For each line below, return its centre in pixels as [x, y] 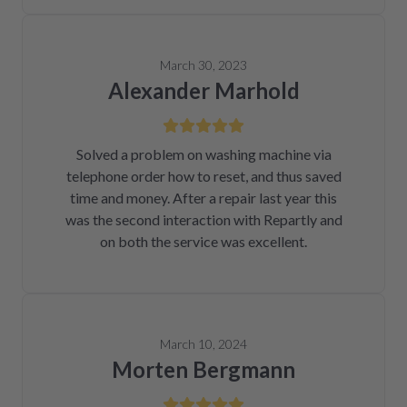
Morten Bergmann [203, 369]
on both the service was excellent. [203, 241]
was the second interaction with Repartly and [203, 219]
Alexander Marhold [203, 90]
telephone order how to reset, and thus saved [203, 176]
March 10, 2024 [203, 344]
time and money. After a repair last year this [203, 198]
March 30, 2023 [203, 65]
